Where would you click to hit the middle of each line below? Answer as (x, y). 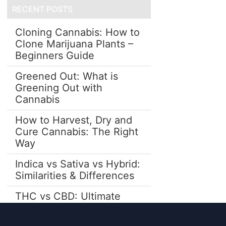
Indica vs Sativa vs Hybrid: (77, 164)
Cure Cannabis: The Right (76, 131)
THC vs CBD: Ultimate (68, 196)
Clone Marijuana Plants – (74, 44)
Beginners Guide (54, 55)
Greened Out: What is (66, 76)
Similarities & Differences (74, 175)
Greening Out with (59, 88)
